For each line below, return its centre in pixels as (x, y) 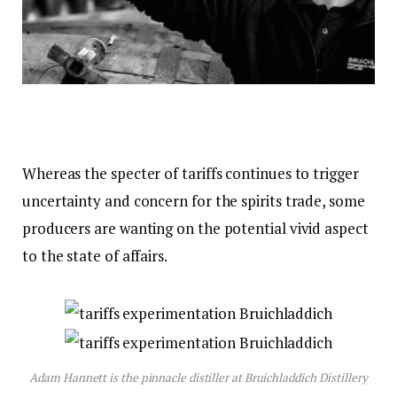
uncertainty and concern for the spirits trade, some (194, 201)
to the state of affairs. (95, 256)
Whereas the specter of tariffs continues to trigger (191, 173)
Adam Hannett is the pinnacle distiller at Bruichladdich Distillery (198, 377)
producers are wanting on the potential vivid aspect (195, 228)
